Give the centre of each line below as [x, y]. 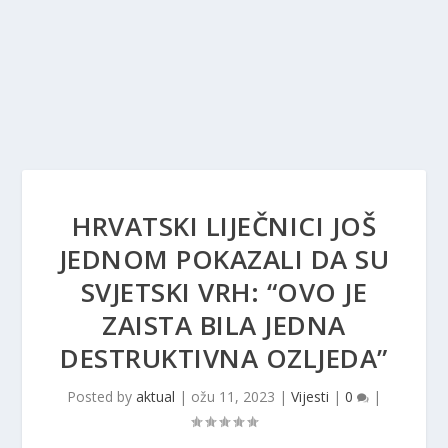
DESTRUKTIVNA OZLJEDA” [224, 358]
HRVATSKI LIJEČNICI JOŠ [224, 226]
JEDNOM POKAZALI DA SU [224, 259]
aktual [155, 396]
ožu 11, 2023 [233, 396]
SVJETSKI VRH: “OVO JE [224, 292]
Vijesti [310, 396]
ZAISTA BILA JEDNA [224, 325]
